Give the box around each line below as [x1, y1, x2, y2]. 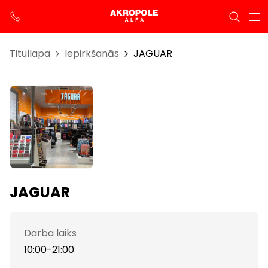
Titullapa [10, 47, 50, 60]
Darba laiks [24, 226, 77, 240]
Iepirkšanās [65, 47, 119, 60]
